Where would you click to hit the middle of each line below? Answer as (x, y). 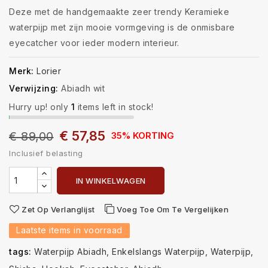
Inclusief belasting (46, 153)
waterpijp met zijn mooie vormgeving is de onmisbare (122, 27)
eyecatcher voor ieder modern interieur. (94, 43)
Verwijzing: (34, 88)
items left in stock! (115, 107)
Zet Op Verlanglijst (58, 209)
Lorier (49, 71)
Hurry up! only (39, 107)
